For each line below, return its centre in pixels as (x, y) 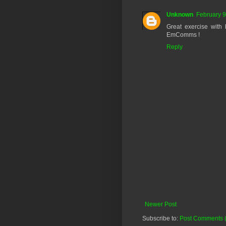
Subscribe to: (161, 218)
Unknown (180, 14)
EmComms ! (183, 35)
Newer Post (161, 204)
